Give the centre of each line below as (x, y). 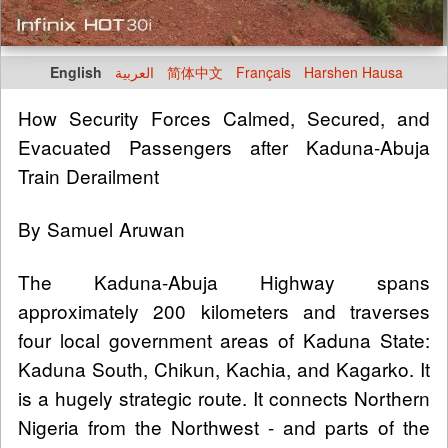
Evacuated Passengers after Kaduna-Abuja (224, 146)
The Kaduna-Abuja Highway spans (224, 281)
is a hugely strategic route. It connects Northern (224, 397)
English (76, 71)
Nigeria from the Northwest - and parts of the (224, 426)
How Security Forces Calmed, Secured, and (224, 117)
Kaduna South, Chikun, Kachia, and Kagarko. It (224, 368)
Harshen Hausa (353, 71)
